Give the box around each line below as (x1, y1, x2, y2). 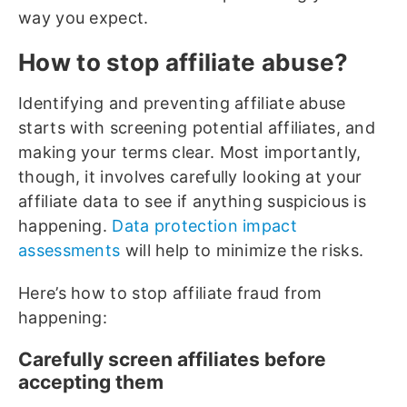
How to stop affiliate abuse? (18, 48, 354, 77)
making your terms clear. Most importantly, (18, 143, 362, 163)
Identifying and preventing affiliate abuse (18, 94, 346, 114)
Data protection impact (112, 216, 297, 236)
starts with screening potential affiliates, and (18, 118, 376, 138)
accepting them (18, 371, 168, 394)
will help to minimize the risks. (120, 241, 364, 261)
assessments (18, 241, 121, 261)
